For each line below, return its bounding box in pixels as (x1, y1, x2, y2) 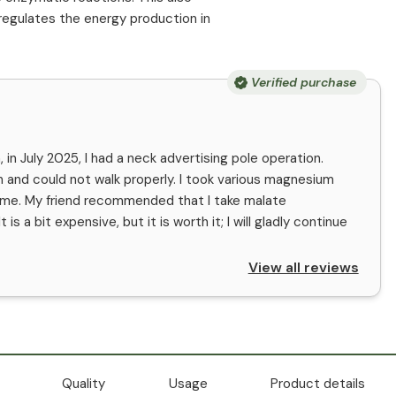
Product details (270, 375, 366, 393)
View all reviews (247, 258, 359, 278)
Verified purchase (250, 74, 356, 91)
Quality (62, 375, 106, 393)
